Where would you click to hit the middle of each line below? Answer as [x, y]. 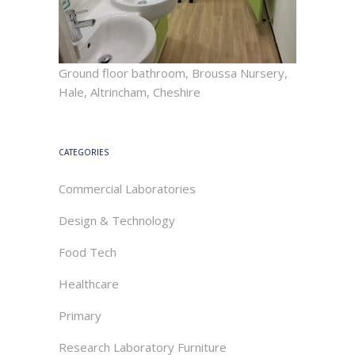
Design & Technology [117, 220]
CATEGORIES [84, 152]
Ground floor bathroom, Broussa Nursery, [173, 73]
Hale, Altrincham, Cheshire [130, 92]
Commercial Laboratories [127, 189]
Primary [80, 315]
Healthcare [89, 284]
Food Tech [88, 252]
